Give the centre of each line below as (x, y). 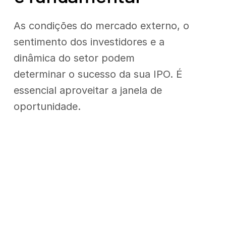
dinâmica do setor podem (74, 58)
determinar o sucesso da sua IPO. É (98, 74)
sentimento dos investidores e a (89, 42)
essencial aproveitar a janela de (88, 90)
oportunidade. (48, 106)
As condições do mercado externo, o (101, 26)
